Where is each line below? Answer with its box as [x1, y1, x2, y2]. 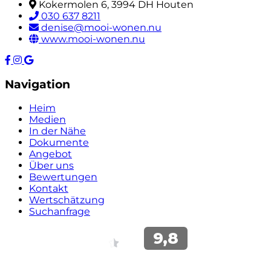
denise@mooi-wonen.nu [41, 21, 162, 33]
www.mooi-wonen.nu [41, 33, 145, 45]
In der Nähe [29, 125, 86, 137]
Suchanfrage [29, 206, 90, 218]
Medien [29, 114, 66, 126]
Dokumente [29, 137, 89, 149]
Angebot [29, 148, 72, 160]
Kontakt [29, 183, 68, 195]
